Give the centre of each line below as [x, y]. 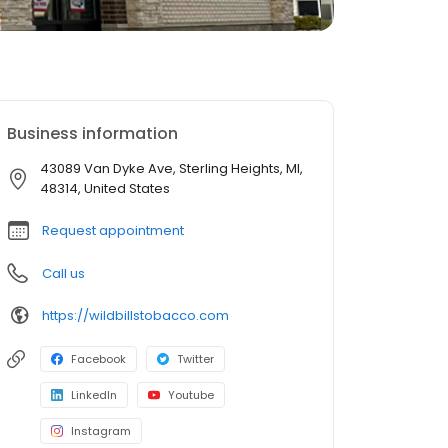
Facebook [98, 359]
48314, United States [105, 188]
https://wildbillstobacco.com [135, 315]
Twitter [195, 359]
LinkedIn [94, 395]
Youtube [191, 395]
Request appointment [113, 230]
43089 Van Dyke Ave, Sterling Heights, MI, [171, 168]
